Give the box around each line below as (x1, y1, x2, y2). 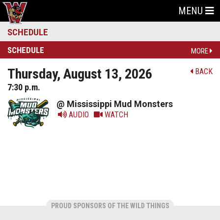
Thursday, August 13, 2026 (7, 66, 152, 82)
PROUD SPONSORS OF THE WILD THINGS (51, 202, 169, 210)
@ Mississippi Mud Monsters (56, 98, 173, 109)
